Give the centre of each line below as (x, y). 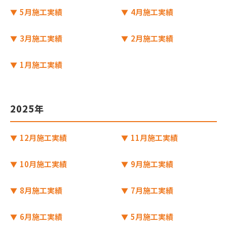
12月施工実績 (43, 138)
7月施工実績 (151, 190)
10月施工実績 (43, 164)
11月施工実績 (154, 138)
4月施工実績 (151, 12)
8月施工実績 (40, 190)
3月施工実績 (40, 38)
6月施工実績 (40, 217)
